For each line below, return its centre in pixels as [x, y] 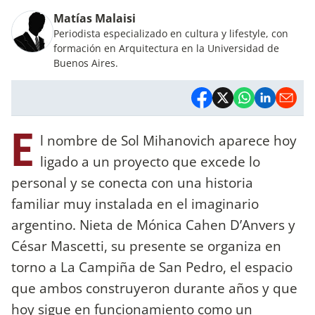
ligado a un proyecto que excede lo [150, 162]
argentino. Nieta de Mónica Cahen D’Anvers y [153, 225]
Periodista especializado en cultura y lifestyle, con [171, 33]
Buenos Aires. [86, 63]
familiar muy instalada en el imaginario [135, 204]
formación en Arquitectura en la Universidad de [166, 48]
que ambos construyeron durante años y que [154, 288]
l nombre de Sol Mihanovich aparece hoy [168, 141]
